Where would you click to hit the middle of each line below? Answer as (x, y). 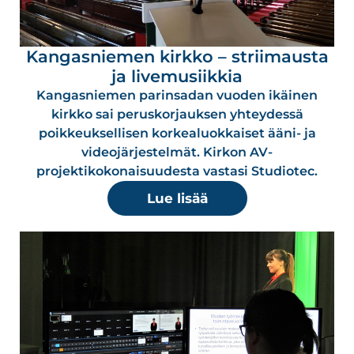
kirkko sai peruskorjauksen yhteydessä (177, 114)
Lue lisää (177, 198)
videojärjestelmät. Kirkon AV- (177, 152)
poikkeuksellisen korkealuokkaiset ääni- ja (177, 133)
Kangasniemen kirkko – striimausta (177, 56)
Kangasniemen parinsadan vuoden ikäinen (177, 95)
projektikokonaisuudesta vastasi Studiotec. (177, 171)
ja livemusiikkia (177, 76)
